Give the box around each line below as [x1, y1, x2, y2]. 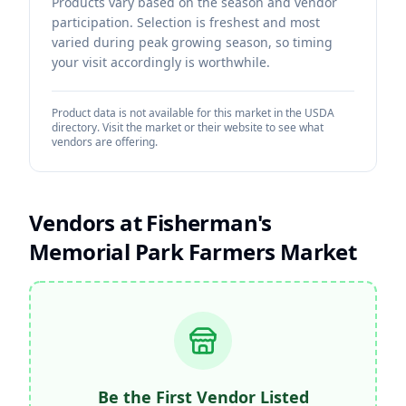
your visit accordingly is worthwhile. [52, 53, 270, 71]
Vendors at [29, 208, 147, 237]
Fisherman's [146, 208, 272, 237]
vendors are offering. [52, 134, 158, 150]
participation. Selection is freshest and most [52, 14, 320, 31]
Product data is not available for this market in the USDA [52, 105, 334, 121]
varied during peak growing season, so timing [52, 34, 333, 51]
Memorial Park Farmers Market [29, 237, 357, 266]
